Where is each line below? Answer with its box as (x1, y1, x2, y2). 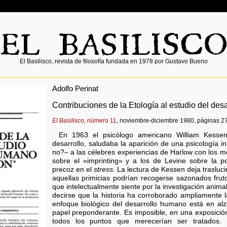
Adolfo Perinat (52, 84, 98, 93)
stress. (93, 166, 115, 174)
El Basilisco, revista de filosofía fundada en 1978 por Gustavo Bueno (19, 58, 208, 65)
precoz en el (52, 166, 94, 174)
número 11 (85, 117, 117, 124)
